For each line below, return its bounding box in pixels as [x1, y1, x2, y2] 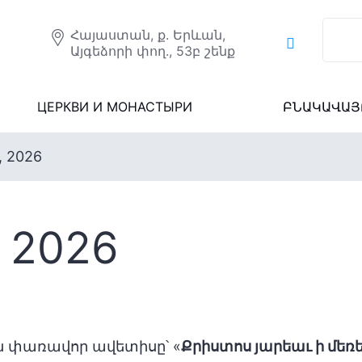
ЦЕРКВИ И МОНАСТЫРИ [36, 99, 192, 115]
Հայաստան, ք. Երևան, [69, 27, 225, 43]
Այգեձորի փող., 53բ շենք [69, 43, 235, 59]
